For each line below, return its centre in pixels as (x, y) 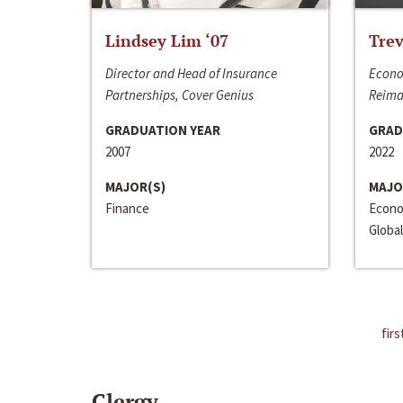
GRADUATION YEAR (163, 130)
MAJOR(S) (135, 186)
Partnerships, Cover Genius (179, 94)
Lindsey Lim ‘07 (167, 40)
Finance (127, 208)
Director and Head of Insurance (191, 73)
